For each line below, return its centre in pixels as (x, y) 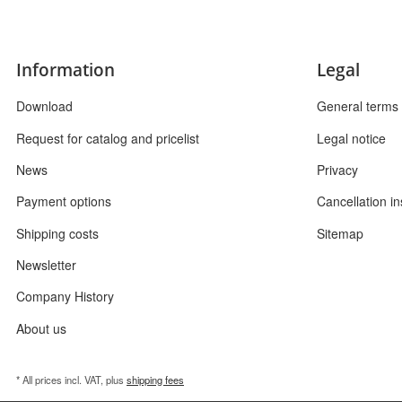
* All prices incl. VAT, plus (71, 380)
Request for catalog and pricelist (108, 138)
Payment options (64, 201)
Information (66, 70)
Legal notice (351, 138)
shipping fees (155, 380)
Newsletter (46, 265)
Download (44, 106)
